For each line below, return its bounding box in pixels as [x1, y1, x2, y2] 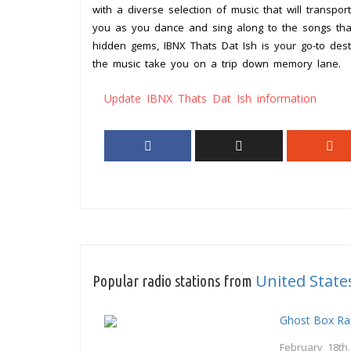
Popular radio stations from [92, 272, 255, 290]
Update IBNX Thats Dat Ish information [104, 91, 317, 106]
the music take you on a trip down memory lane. [92, 56, 341, 71]
